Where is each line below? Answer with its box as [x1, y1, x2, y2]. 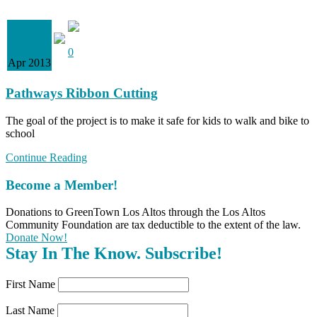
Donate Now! [6, 231, 67, 244]
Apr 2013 [8, 57, 51, 69]
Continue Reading [6, 151, 87, 163]
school [6, 127, 35, 139]
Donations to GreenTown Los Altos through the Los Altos [6, 206, 265, 219]
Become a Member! [6, 177, 117, 192]
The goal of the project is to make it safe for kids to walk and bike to [6, 114, 309, 127]
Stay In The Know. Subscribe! [6, 244, 222, 263]
